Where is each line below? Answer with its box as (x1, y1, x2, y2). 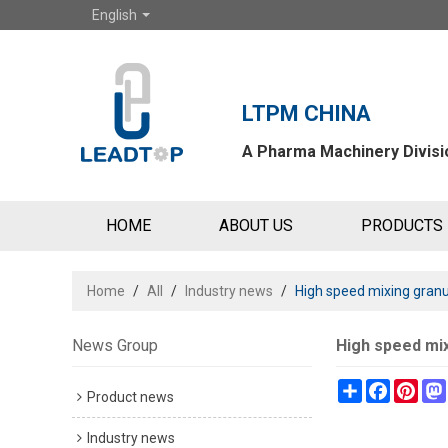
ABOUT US (219, 216, 293, 235)
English (92, 7, 137, 23)
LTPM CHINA (242, 101, 371, 126)
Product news (87, 389, 174, 405)
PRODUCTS (361, 216, 443, 235)
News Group (72, 336, 158, 355)
